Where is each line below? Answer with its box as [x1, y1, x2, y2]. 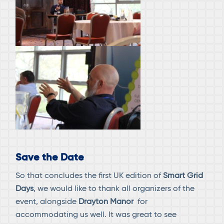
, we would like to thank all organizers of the [33, 184, 195, 193]
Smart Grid [163, 171, 203, 180]
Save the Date [15, 153, 84, 163]
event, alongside [15, 197, 79, 206]
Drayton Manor [78, 197, 134, 206]
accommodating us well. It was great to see [15, 210, 177, 219]
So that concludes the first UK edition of [15, 171, 163, 180]
